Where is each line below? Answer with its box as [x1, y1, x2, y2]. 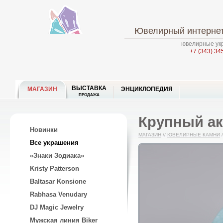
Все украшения [30, 139, 79, 146]
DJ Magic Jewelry [30, 204, 84, 211]
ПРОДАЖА [79, 92, 100, 97]
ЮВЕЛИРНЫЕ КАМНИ [167, 132, 220, 137]
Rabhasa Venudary [30, 191, 87, 198]
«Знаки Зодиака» [30, 152, 84, 159]
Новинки [30, 126, 58, 133]
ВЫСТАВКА [72, 85, 107, 92]
